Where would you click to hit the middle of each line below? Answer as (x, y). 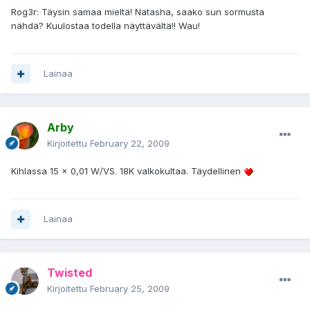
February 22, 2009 (130, 144)
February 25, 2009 (130, 289)
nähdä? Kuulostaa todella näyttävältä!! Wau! (106, 26)
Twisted (70, 273)
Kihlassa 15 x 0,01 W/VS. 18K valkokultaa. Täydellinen (127, 171)
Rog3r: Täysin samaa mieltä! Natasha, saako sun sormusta (138, 12)
